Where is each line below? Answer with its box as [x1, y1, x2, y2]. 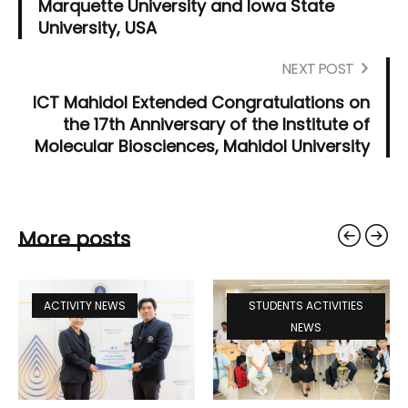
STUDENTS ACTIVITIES [249, 298, 363, 314]
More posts [18, 225, 130, 254]
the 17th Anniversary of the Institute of [63, 113, 370, 137]
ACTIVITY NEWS [44, 298, 126, 314]
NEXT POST [281, 58, 353, 80]
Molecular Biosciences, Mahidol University [35, 135, 370, 158]
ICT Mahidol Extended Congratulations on [33, 91, 370, 115]
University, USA [38, 16, 157, 40]
